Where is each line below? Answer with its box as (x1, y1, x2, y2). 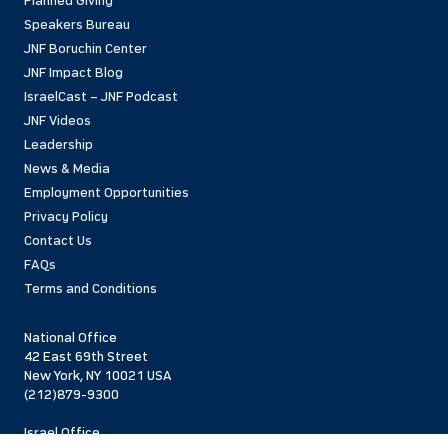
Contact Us (23, 231, 92, 249)
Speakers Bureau (23, 15, 130, 33)
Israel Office (23, 423, 100, 441)
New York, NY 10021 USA (23, 366, 172, 384)
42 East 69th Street (23, 347, 148, 365)
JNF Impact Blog (23, 63, 123, 81)
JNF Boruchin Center (23, 39, 147, 57)
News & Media (23, 159, 110, 177)
